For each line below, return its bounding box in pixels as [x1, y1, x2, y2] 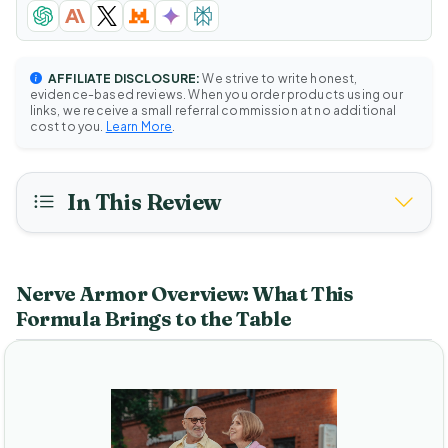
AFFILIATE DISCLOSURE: [45, 70, 201, 86]
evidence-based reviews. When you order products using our [29, 86, 403, 102]
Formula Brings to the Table [16, 306, 292, 332]
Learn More [105, 118, 173, 134]
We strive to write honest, [200, 70, 358, 86]
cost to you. [29, 118, 106, 134]
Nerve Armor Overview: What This [16, 281, 354, 307]
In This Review [62, 189, 223, 217]
